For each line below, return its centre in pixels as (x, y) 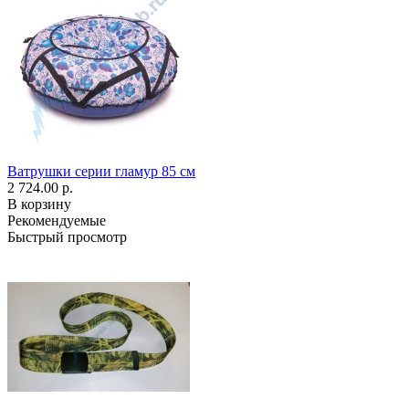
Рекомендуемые (57, 220)
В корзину (39, 204)
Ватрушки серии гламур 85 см (101, 171)
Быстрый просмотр (67, 237)
